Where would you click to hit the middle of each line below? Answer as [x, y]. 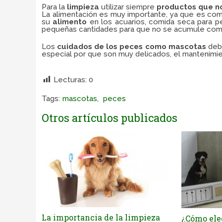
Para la [53, 7]
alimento [69, 22]
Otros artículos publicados [110, 118]
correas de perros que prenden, [102, 71]
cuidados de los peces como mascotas [132, 47]
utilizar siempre [127, 7]
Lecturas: [70, 80]
